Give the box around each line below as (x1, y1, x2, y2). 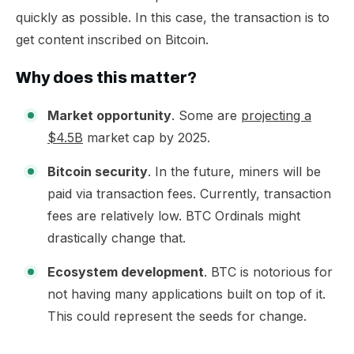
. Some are (171, 107, 241, 123)
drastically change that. (47, 230, 186, 246)
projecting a (241, 107, 311, 123)
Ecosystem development (47, 264, 204, 280)
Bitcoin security (47, 164, 148, 179)
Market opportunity (47, 107, 171, 123)
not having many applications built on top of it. (47, 286, 326, 302)
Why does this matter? (16, 69, 197, 86)
